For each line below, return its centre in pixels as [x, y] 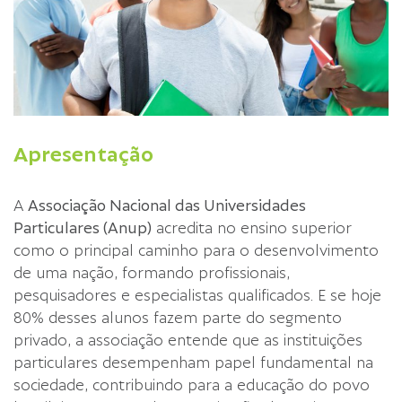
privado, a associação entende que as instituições [188, 341]
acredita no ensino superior [252, 228]
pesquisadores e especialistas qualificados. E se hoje [197, 296]
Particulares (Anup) [83, 228]
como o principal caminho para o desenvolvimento [196, 251]
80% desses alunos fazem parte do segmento [178, 318]
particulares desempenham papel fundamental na [193, 363]
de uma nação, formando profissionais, [152, 273]
